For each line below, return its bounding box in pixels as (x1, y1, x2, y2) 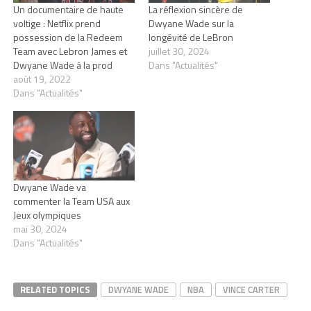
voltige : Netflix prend (12, 15, 101, 31)
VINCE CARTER (222, 283, 280, 297)
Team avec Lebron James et (12, 43, 127, 58)
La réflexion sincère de (148, 1, 243, 17)
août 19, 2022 (12, 71, 71, 86)
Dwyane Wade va (12, 180, 86, 195)
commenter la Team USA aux (12, 194, 130, 209)
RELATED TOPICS (19, 283, 90, 297)
